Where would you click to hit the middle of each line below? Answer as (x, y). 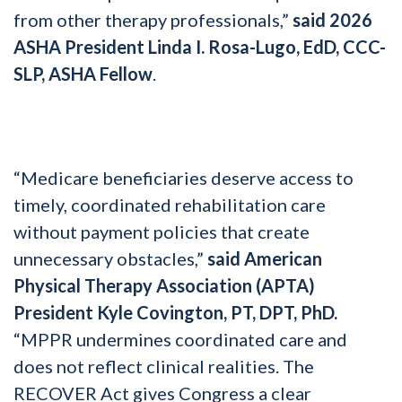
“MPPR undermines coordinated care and (180, 339)
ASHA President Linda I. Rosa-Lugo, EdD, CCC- (200, 46)
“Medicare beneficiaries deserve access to (184, 177)
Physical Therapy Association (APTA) (164, 285)
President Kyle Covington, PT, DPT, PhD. (175, 312)
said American (265, 258)
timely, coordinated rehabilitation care (170, 204)
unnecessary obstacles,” (110, 258)
